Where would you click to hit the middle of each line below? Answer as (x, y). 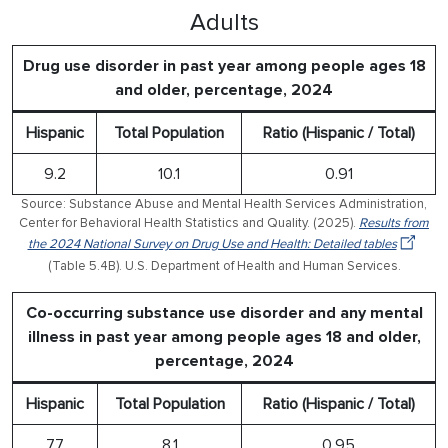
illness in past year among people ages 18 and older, (224, 336)
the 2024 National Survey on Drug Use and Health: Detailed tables (212, 243)
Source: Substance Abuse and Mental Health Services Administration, (224, 203)
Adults (224, 22)
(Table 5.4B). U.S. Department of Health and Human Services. (224, 265)
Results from (394, 222)
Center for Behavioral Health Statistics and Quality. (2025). (189, 222)
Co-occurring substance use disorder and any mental (224, 312)
